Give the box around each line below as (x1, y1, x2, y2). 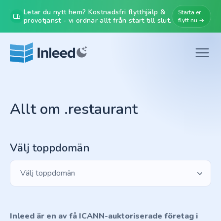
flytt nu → (178, 16, 204, 24)
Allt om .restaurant (10, 99, 138, 119)
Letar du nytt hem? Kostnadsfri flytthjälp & (24, 7, 166, 17)
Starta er (178, 8, 201, 16)
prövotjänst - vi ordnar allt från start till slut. (24, 16, 172, 25)
